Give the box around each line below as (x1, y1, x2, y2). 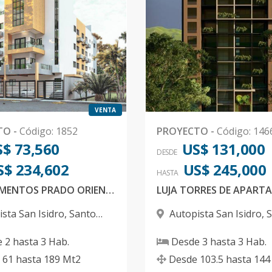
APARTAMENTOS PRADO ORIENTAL (106, 183, 114, 197)
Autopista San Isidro (169, 207, 262, 220)
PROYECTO (157, 124, 208, 138)
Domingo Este (157, 222, 221, 235)
